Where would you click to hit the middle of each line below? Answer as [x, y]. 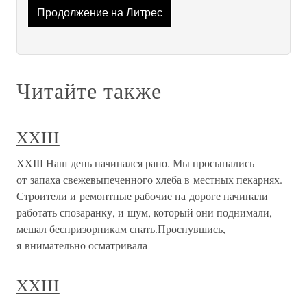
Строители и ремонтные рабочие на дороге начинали [142, 196]
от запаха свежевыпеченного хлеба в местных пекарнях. [149, 180]
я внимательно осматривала [82, 245]
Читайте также [89, 90]
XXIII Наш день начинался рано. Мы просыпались [135, 163]
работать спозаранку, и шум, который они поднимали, [144, 212]
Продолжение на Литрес [99, 13]
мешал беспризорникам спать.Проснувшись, [121, 229]
